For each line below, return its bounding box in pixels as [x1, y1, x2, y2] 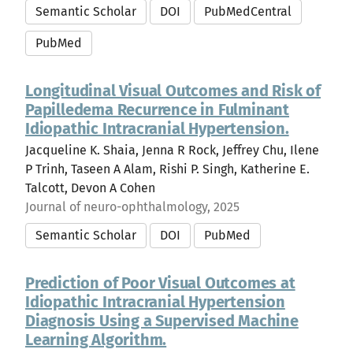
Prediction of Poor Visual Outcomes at [25, 273, 295, 292]
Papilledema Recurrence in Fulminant [25, 100, 289, 119]
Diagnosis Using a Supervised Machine [25, 311, 299, 330]
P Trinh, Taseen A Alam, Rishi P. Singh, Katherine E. [25, 162, 310, 176]
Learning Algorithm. [25, 330, 167, 349]
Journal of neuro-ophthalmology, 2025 [25, 199, 240, 214]
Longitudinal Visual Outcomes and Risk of [25, 81, 321, 100]
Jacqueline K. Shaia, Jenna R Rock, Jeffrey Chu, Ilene [25, 143, 319, 158]
